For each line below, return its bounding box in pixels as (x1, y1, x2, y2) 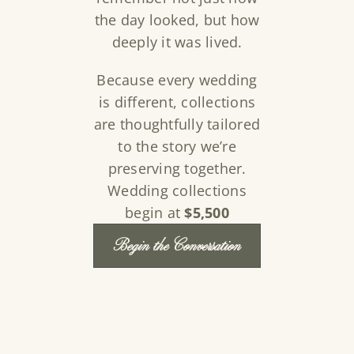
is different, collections (98, 92, 256, 112)
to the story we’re (118, 137, 236, 156)
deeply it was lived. (111, 32, 243, 52)
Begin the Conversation (114, 238, 240, 255)
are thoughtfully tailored (93, 115, 261, 134)
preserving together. (107, 159, 247, 179)
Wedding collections (107, 181, 247, 201)
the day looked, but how (94, 10, 260, 30)
